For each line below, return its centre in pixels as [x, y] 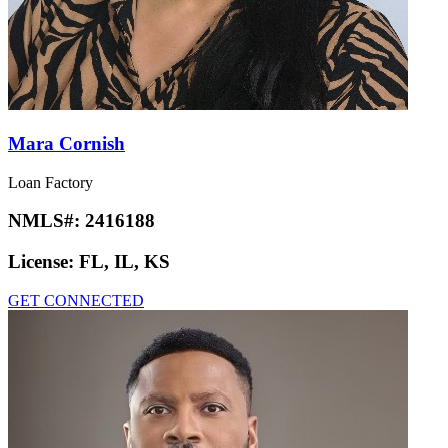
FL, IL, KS [124, 261]
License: [43, 261]
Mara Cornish [66, 143]
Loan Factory [50, 182]
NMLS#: [46, 221]
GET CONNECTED [76, 300]
